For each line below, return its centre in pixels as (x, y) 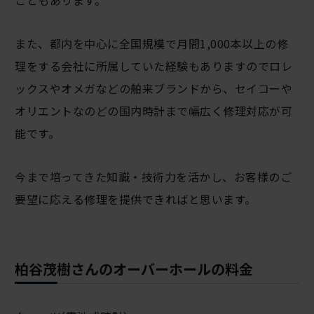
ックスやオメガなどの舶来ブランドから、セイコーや (154, 89)
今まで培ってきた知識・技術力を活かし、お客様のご (153, 177)
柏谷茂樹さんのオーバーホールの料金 (134, 269)
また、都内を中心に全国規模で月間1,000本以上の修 (152, 44)
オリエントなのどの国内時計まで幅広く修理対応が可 (154, 111)
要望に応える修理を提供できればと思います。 (136, 199)
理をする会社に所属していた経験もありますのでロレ (154, 66)
